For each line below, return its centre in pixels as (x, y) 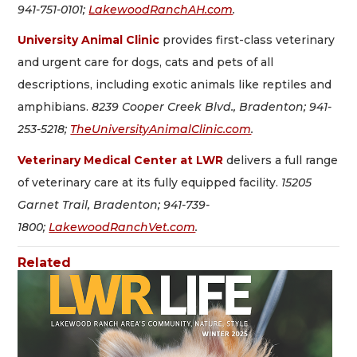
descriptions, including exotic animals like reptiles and (175, 85)
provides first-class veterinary (247, 40)
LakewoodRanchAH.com (161, 9)
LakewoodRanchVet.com (122, 227)
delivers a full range (281, 160)
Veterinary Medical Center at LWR (121, 160)
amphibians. (55, 107)
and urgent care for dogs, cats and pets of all (146, 63)
